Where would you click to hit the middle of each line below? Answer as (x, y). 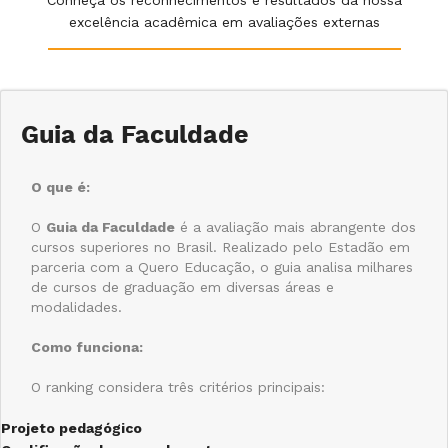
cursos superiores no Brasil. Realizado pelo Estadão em (220, 246)
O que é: (60, 186)
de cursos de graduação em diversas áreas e (182, 286)
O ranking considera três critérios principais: (178, 386)
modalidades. (76, 306)
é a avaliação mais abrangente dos (295, 226)
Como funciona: (87, 346)
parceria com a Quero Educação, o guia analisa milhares (222, 266)
